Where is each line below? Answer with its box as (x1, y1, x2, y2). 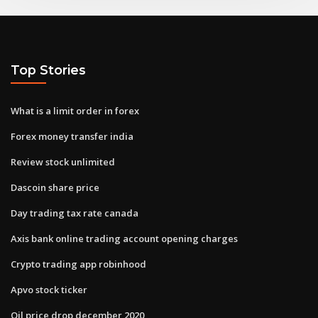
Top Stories (11, 62, 86, 78)
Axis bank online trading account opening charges (11, 231, 238, 245)
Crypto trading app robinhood (11, 257, 146, 270)
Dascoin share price (11, 180, 99, 194)
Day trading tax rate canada (11, 206, 138, 219)
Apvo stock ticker (11, 283, 87, 296)
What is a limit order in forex (11, 104, 139, 117)
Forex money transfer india (11, 129, 133, 143)
